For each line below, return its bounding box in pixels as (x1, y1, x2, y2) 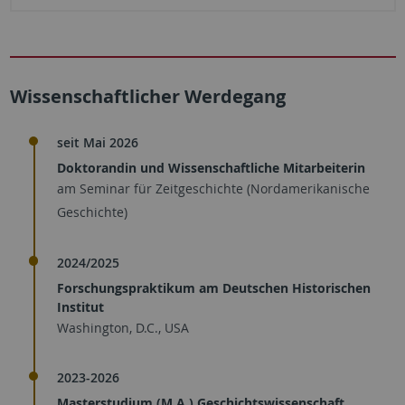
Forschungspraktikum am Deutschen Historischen (57, 278, 371, 297)
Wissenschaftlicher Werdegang (9, 83, 286, 108)
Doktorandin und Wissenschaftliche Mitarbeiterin (57, 159, 365, 177)
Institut (57, 297, 104, 316)
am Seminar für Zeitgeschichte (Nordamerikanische (57, 180, 370, 198)
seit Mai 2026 (57, 134, 138, 152)
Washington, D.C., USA (57, 318, 189, 336)
